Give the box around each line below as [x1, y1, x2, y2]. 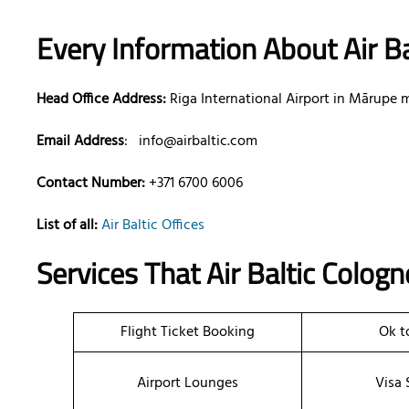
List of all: [37, 214, 98, 238]
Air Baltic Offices [101, 214, 204, 238]
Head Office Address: [37, 88, 166, 112]
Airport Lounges [137, 372, 238, 396]
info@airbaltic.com [135, 130, 257, 154]
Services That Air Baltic [37, 251, 321, 296]
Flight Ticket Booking [121, 320, 255, 345]
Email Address [37, 130, 124, 154]
